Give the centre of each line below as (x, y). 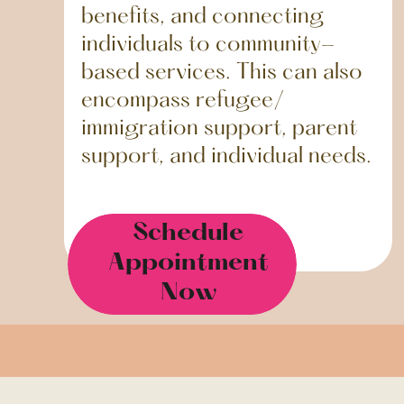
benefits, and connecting (202, 17)
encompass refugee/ (183, 101)
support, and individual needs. (226, 156)
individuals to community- (207, 45)
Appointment (188, 263)
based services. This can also (221, 73)
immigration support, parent (219, 129)
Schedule (188, 233)
